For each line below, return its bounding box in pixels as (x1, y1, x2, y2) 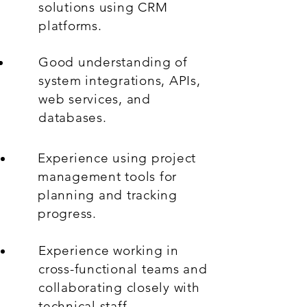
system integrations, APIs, (38, 73, 201, 88)
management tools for (38, 169, 177, 184)
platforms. (38, 18, 102, 34)
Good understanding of (38, 54, 188, 70)
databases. (38, 110, 107, 125)
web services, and (38, 91, 151, 107)
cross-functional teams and (38, 261, 208, 277)
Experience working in (38, 243, 179, 258)
